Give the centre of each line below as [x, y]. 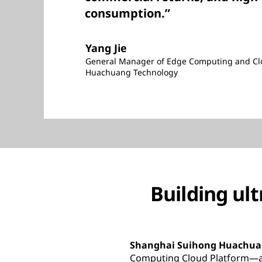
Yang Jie [106, 48]
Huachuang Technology [132, 72]
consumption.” [127, 13]
